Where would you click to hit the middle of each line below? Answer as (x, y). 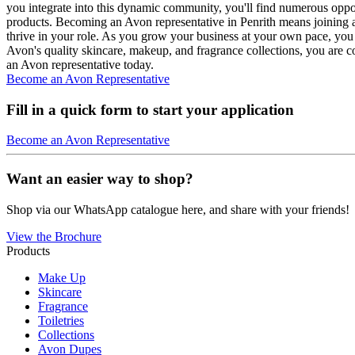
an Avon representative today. (80, 64)
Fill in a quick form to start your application (150, 109)
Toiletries (61, 320)
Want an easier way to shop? (100, 178)
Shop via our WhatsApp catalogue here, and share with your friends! (178, 209)
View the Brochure (54, 236)
